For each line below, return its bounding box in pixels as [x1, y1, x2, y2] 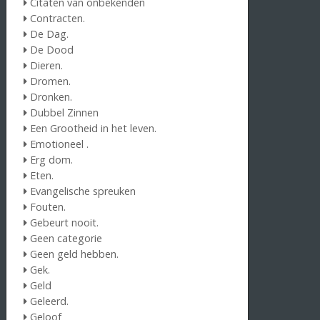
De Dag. [30, 26, 69, 41]
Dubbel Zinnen [30, 105, 99, 119]
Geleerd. [30, 294, 69, 308]
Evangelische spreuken [30, 184, 136, 198]
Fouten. [30, 199, 66, 214]
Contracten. [30, 11, 86, 25]
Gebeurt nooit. [30, 215, 99, 229]
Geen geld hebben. [30, 246, 119, 261]
